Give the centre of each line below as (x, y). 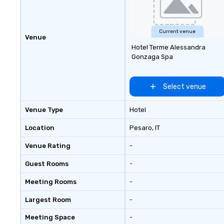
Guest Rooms (47, 164)
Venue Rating (48, 146)
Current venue (177, 31)
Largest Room (48, 200)
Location (40, 128)
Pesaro (140, 128)
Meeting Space (50, 217)
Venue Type (44, 110)
